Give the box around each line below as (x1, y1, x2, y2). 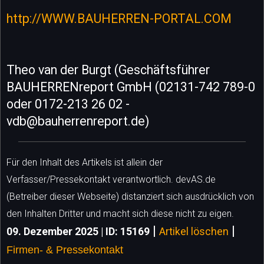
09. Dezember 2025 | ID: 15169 (6, 225, 150, 237)
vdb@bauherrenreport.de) (6, 113, 149, 128)
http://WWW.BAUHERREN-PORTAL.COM (6, 11, 232, 26)
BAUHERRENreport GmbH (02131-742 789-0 (6, 79, 255, 94)
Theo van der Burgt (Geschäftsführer (6, 62, 210, 77)
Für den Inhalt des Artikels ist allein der (6, 156, 163, 168)
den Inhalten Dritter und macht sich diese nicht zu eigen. (6, 207, 234, 219)
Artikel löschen (159, 225, 229, 237)
